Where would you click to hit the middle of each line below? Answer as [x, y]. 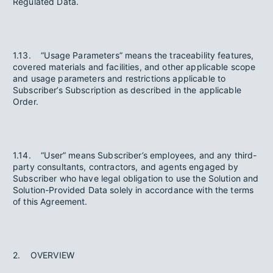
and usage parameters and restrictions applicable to [119, 78]
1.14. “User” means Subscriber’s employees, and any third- [135, 155]
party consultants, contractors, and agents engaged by [126, 167]
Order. [27, 101]
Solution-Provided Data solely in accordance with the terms [133, 190]
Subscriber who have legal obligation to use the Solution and [136, 178]
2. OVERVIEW [45, 255]
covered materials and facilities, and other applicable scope [134, 67]
